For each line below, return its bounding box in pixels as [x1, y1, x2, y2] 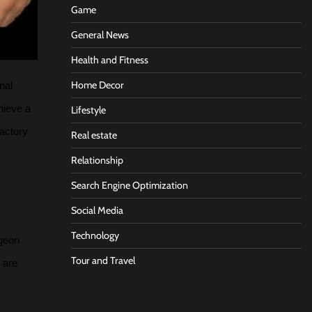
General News [70, 29, 129, 41]
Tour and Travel [70, 254, 135, 267]
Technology [70, 229, 119, 242]
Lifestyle [70, 104, 106, 116]
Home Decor [70, 79, 124, 91]
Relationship [70, 154, 123, 166]
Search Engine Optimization [70, 179, 188, 192]
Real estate [70, 129, 117, 141]
